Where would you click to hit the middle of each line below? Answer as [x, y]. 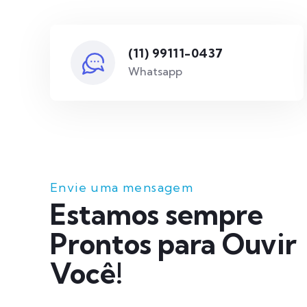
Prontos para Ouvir [174, 244]
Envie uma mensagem [122, 188]
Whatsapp [155, 72]
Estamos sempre [157, 215]
